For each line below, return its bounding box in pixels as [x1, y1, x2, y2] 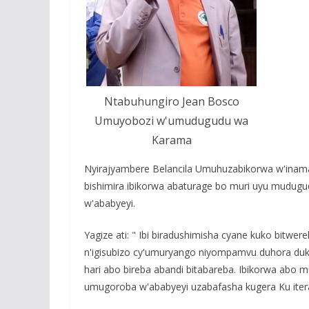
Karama [151, 132, 192, 148]
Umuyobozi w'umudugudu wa [94, 113, 248, 129]
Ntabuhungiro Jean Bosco [103, 94, 239, 110]
